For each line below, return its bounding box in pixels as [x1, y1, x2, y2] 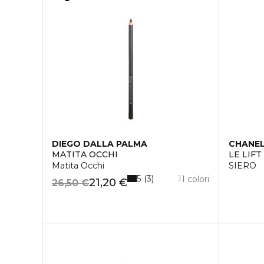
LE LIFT [229, 149, 262, 160]
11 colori [178, 174, 210, 184]
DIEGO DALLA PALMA [52, 138, 147, 149]
